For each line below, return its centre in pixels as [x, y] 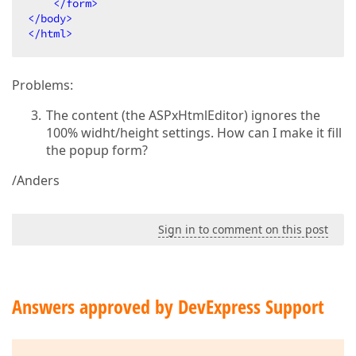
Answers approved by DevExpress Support [168, 306]
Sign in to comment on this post [243, 229]
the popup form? [97, 150]
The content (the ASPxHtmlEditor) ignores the [184, 115]
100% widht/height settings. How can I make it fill [194, 133]
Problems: [43, 85]
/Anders [36, 180]
